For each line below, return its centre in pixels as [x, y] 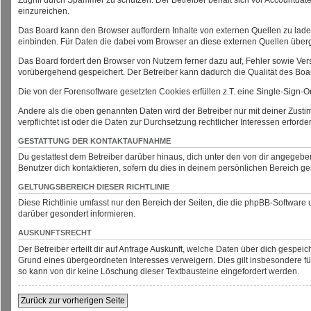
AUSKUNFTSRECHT [55, 233]
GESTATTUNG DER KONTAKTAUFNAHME [94, 141]
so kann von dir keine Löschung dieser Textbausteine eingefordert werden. [159, 271]
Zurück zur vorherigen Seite [73, 300]
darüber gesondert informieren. [77, 214]
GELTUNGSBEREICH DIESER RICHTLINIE [94, 187]
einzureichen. [44, 11]
